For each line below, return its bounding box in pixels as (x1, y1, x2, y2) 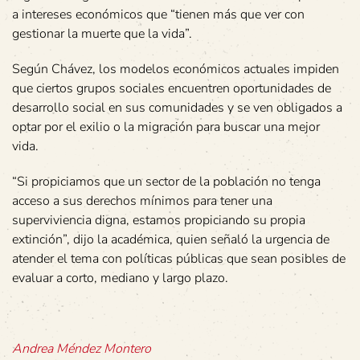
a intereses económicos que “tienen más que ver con (12, 6, 305, 24)
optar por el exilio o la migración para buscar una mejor (12, 118, 320, 137)
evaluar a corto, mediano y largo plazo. (12, 269, 228, 288)
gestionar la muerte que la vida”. (12, 25, 192, 43)
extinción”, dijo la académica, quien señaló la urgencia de (12, 231, 329, 249)
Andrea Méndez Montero (12, 340, 151, 358)
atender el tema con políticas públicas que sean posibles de (12, 250, 346, 268)
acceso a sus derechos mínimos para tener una (12, 192, 272, 211)
